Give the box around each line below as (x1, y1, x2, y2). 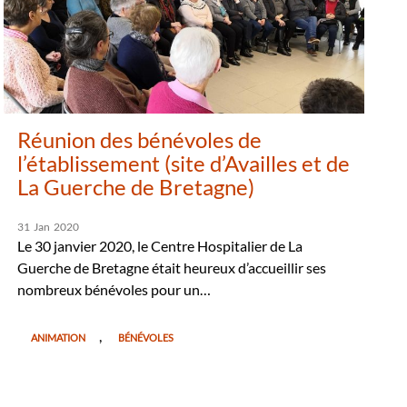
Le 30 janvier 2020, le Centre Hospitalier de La (17, 236, 303, 254)
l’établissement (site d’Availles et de (17, 149, 351, 176)
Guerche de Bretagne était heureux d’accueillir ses (17, 258, 327, 276)
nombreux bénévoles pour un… (17, 280, 212, 298)
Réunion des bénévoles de (17, 125, 263, 153)
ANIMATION (31, 331, 86, 343)
